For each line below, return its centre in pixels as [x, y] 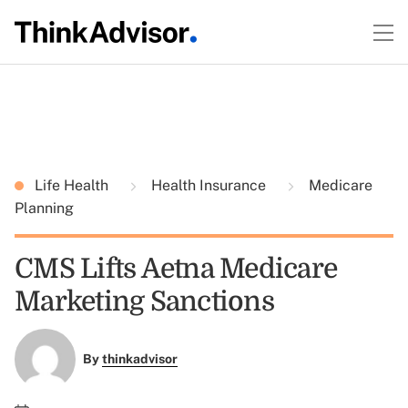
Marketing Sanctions [144, 301]
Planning [44, 208]
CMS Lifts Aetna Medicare [176, 269]
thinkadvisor [139, 359]
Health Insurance [209, 185]
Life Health [73, 185]
